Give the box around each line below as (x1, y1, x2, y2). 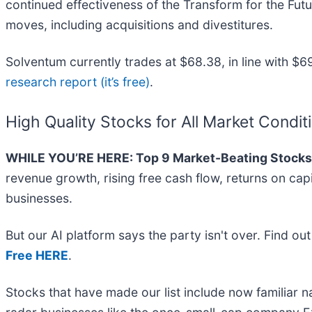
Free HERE (6, 248, 68, 263)
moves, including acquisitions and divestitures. (6, 17, 273, 33)
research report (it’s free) (6, 75, 150, 90)
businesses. (6, 191, 72, 206)
